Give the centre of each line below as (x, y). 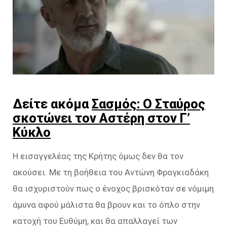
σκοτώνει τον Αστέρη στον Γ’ (101, 118)
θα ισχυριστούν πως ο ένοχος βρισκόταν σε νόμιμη (113, 189)
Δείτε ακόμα (52, 104)
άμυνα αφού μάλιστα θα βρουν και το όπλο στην (106, 205)
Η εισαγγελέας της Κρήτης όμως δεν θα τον (98, 156)
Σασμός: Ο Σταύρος (148, 104)
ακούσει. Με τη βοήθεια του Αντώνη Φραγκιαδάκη (111, 173)
